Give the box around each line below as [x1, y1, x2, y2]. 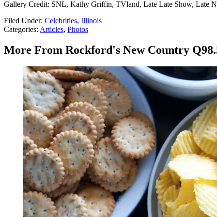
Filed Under [4, 16, 41, 25]
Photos [67, 25, 88, 34]
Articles [40, 25, 63, 34]
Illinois [81, 16, 102, 25]
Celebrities [45, 16, 77, 25]
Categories [4, 25, 36, 34]
